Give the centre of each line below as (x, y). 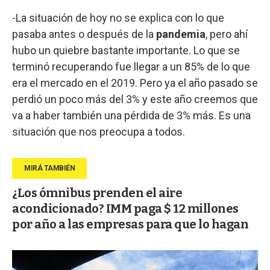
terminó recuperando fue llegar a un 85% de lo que (131, 66)
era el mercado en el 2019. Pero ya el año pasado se (135, 83)
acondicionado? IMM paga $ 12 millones (125, 208)
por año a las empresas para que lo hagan (130, 224)
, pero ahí (227, 34)
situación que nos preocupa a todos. (99, 131)
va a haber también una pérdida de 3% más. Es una (131, 115)
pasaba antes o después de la (84, 34)
